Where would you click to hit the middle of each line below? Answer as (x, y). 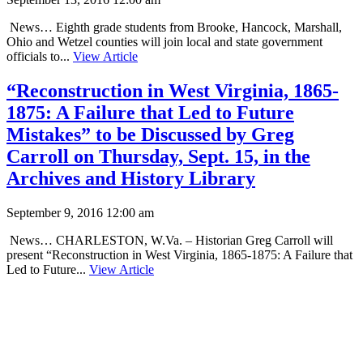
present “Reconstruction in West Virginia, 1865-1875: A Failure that (179, 254)
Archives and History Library (131, 178)
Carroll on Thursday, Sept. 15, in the (158, 156)
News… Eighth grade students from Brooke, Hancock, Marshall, (174, 27)
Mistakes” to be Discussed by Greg (150, 134)
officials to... (40, 56)
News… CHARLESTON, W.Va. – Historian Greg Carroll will (170, 240)
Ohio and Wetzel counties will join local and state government (164, 41)
